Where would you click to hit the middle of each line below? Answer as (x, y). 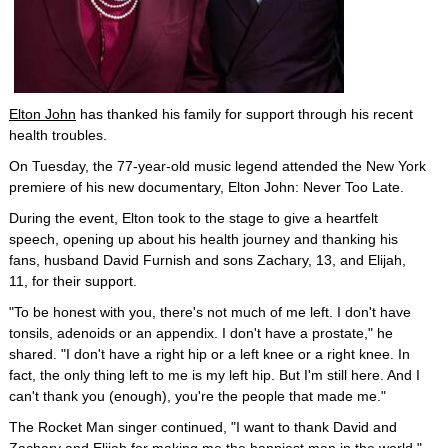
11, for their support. (73, 281)
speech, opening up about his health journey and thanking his (203, 239)
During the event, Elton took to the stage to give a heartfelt (193, 218)
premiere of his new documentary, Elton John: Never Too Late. (206, 187)
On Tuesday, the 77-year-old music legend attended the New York (217, 166)
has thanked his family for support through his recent (244, 114)
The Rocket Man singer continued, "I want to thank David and (203, 427)
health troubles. (58, 135)
